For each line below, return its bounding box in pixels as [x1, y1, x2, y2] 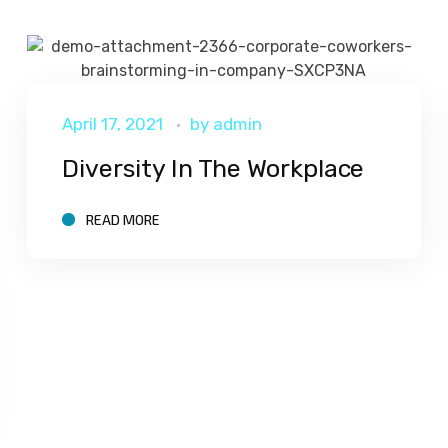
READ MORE [86, 210, 161, 228]
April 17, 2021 [62, 114, 164, 135]
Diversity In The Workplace [62, 154, 365, 184]
